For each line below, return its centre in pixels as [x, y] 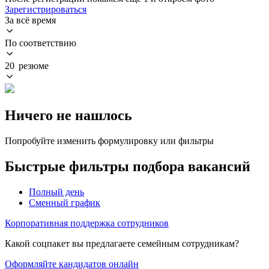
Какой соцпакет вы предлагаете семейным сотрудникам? [122, 243]
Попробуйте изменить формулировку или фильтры [109, 141]
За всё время [30, 20]
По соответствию [41, 43]
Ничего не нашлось [68, 115]
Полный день [56, 192]
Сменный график [65, 202]
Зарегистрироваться [46, 9]
